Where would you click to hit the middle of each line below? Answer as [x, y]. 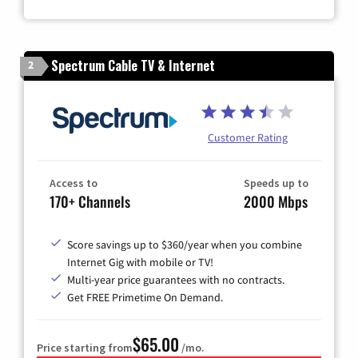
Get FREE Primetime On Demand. [145, 297]
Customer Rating [248, 138]
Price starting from [85, 348]
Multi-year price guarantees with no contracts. [176, 280]
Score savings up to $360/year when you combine [185, 245]
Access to [74, 183]
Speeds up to [276, 183]
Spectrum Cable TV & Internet [133, 66]
